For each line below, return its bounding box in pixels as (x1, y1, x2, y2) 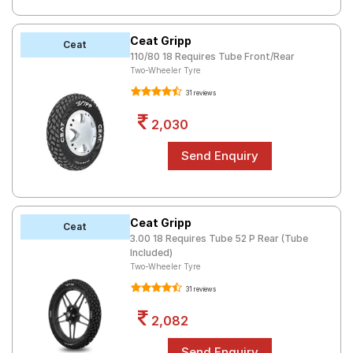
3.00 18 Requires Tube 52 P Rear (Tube (129, 232, 308, 244)
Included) (129, 247, 173, 258)
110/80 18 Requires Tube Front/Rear (129, 50, 295, 62)
